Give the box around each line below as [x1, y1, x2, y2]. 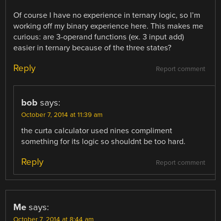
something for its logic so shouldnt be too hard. [21, 136, 186, 147]
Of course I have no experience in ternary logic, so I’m [13, 10, 201, 20]
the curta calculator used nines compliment [21, 125, 173, 136]
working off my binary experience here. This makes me [13, 21, 204, 31]
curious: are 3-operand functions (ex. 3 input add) [13, 32, 184, 42]
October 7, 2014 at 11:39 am [21, 110, 103, 119]
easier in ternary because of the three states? [13, 42, 172, 53]
